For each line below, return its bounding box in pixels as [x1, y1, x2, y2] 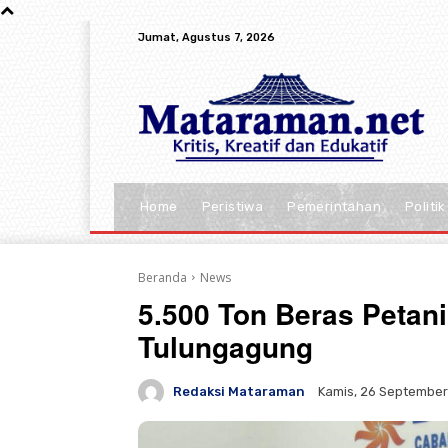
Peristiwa [201, 198, 264, 214]
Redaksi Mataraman [173, 384, 305, 399]
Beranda [138, 268, 187, 286]
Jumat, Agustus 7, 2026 [138, 30, 275, 44]
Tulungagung [138, 325, 313, 367]
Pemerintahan [287, 198, 382, 214]
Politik [405, 198, 446, 214]
